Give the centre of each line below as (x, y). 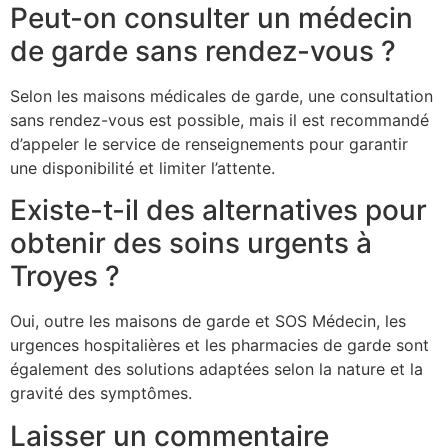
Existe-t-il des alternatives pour (218, 210)
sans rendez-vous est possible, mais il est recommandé (219, 119)
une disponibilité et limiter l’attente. (142, 167)
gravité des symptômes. (101, 393)
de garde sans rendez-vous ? (203, 50)
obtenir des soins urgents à (191, 243)
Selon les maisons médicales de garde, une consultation (221, 95)
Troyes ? (65, 276)
